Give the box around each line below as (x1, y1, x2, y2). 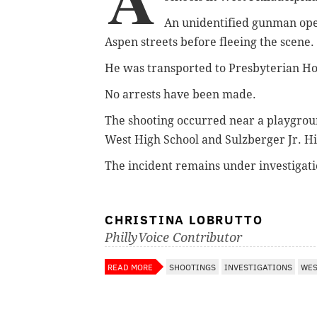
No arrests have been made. (105, 87, 256, 101)
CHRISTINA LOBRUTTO (105, 210, 263, 228)
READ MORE (108, 260, 153, 272)
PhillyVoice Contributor (105, 229, 242, 245)
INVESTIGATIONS (224, 260, 292, 272)
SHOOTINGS (169, 260, 216, 272)
